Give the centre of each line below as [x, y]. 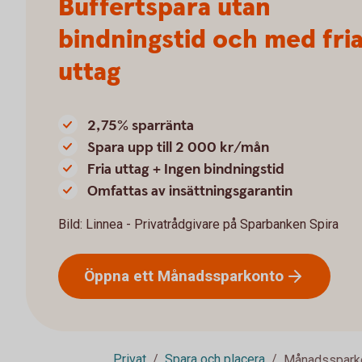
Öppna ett [121, 276]
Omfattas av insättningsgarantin [190, 191]
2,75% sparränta [141, 126]
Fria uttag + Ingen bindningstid [186, 169]
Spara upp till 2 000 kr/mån [178, 147]
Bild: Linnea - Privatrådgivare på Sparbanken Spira [198, 224]
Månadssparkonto [221, 276]
